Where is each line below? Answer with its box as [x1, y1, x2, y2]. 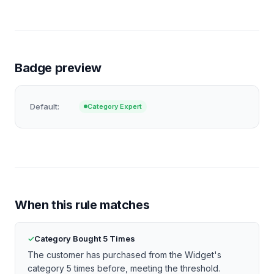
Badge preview [15, 60, 102, 75]
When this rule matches [15, 197, 150, 212]
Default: [30, 102, 59, 111]
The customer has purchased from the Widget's [28, 249, 221, 260]
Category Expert [87, 102, 142, 111]
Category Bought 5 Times [34, 233, 135, 243]
